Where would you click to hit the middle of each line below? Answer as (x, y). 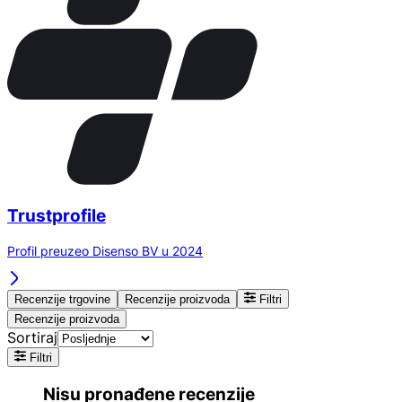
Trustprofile (57, 215)
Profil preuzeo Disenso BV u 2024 (105, 250)
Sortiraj (32, 337)
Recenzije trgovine (62, 299)
